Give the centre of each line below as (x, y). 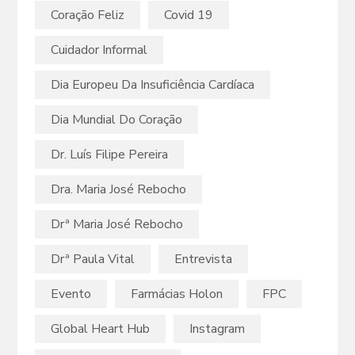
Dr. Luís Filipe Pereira (109, 155)
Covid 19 (189, 15)
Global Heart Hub (100, 329)
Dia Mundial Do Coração (116, 120)
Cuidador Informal (99, 50)
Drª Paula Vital (93, 260)
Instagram (217, 329)
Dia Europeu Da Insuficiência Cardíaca (153, 85)
